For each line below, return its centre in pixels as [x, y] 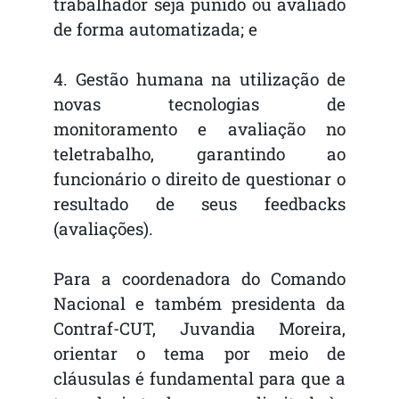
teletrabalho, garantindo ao [199, 154]
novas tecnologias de [199, 104]
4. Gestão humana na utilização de [199, 79]
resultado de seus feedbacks [199, 204]
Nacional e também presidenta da [199, 304]
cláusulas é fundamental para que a [199, 379]
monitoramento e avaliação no [199, 129]
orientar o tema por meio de [199, 354]
